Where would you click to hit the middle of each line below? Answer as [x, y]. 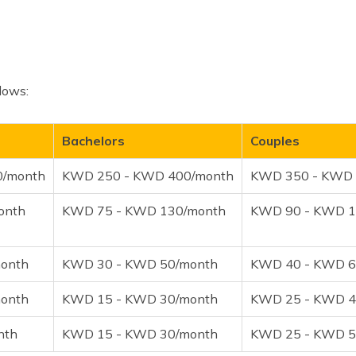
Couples [275, 140]
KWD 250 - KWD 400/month [148, 175]
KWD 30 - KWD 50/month [140, 263]
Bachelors [93, 140]
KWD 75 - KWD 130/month [144, 210]
